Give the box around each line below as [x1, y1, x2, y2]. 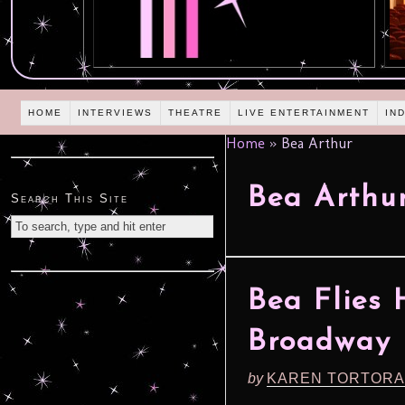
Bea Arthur [277, 135, 353, 153]
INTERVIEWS [78, 107, 154, 118]
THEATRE [168, 107, 223, 118]
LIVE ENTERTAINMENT [238, 107, 371, 118]
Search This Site [11, 192, 128, 206]
